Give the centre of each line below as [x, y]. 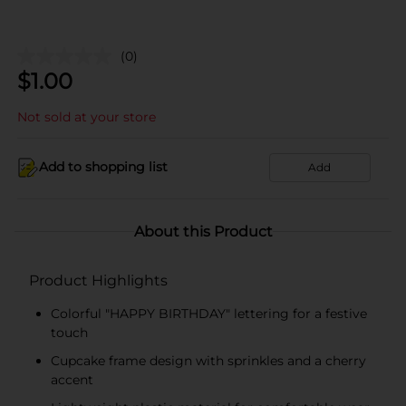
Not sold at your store [87, 116]
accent [72, 379]
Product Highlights [98, 280]
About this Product [203, 231]
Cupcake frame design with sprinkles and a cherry [208, 360]
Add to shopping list [103, 167]
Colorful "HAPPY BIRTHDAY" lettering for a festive [209, 313]
